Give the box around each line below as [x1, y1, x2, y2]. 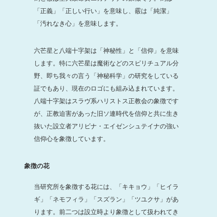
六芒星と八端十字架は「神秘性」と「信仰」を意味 [34, 47, 179, 55]
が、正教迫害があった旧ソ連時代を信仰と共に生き [34, 110, 179, 118]
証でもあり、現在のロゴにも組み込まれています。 [34, 85, 179, 93]
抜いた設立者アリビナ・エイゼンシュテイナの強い [34, 123, 179, 130]
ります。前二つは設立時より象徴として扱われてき [34, 208, 179, 216]
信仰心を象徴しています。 [34, 135, 109, 143]
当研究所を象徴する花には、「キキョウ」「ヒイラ [34, 183, 179, 191]
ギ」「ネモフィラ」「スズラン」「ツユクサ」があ [34, 196, 179, 203]
